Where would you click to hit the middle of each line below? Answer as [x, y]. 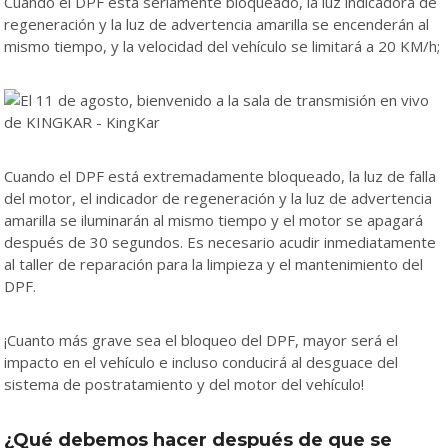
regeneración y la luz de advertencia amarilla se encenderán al [216, 23]
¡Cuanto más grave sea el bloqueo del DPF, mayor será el [201, 339]
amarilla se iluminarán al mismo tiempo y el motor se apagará [213, 219]
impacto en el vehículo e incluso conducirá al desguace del [201, 361]
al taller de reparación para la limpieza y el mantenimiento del [213, 263]
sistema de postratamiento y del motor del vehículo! [184, 383]
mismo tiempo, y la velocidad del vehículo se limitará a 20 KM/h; [222, 45]
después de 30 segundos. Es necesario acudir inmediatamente [220, 241]
